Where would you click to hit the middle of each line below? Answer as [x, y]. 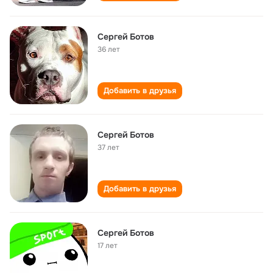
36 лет [109, 49]
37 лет [108, 147]
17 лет [108, 246]
